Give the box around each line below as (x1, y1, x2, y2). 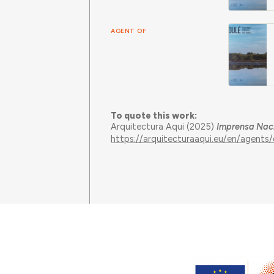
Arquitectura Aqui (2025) (111, 120, 217, 132)
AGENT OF (111, 26, 147, 35)
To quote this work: (111, 109, 198, 121)
